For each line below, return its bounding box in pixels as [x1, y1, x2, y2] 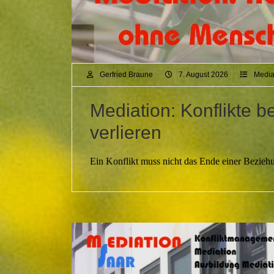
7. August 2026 [179, 70, 228, 80]
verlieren [90, 122, 161, 143]
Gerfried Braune [100, 70, 153, 80]
